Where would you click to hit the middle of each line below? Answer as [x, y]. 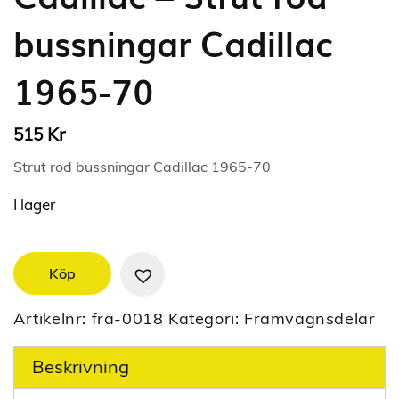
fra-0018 [127, 318]
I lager [34, 205]
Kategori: [207, 318]
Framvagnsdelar [310, 318]
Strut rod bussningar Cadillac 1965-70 [142, 167]
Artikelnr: [53, 318]
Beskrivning [81, 366]
